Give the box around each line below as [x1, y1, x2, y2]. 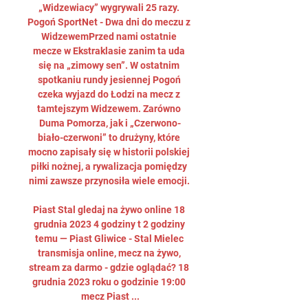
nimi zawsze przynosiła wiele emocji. [28, 175, 192, 186]
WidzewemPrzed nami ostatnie [41, 31, 177, 42]
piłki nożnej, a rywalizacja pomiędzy [31, 161, 187, 172]
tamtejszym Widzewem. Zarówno [37, 103, 181, 114]
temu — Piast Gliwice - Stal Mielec [34, 233, 184, 244]
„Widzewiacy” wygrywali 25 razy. [38, 2, 179, 13]
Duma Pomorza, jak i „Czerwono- [39, 118, 181, 129]
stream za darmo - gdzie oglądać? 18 [29, 262, 189, 273]
